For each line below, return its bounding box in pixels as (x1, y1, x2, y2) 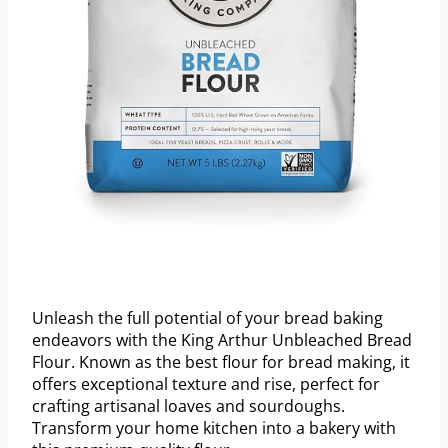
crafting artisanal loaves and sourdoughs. (32, 394, 345, 417)
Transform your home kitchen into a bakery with (32, 416, 396, 439)
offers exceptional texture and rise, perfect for (32, 372, 380, 395)
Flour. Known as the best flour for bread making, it (32, 350, 410, 373)
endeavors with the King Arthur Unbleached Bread (32, 328, 412, 351)
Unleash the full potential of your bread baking (32, 306, 383, 329)
